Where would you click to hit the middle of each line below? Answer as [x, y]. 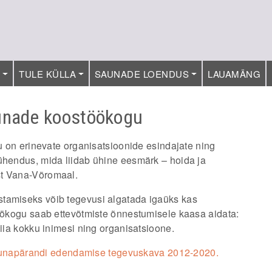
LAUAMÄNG [234, 74]
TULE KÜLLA [48, 74]
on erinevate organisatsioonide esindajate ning [109, 145]
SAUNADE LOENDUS [142, 74]
